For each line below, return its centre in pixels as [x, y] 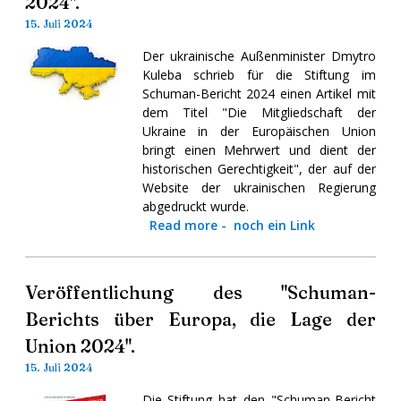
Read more [183, 225]
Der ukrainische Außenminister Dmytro [259, 55]
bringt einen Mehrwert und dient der [259, 149]
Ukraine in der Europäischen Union [259, 131]
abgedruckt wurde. [195, 206]
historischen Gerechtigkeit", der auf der [259, 168]
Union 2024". [80, 346]
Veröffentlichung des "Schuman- [200, 292]
